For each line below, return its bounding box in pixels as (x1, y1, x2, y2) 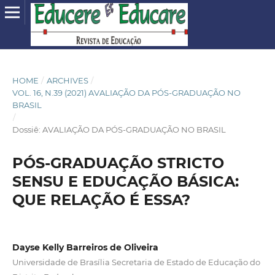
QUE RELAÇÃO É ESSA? (12, 190, 190, 209)
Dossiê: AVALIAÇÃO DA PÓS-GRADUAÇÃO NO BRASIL (12, 124, 226, 134)
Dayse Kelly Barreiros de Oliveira (12, 242, 158, 253)
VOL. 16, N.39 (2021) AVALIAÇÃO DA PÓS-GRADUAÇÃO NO (12, 87, 241, 98)
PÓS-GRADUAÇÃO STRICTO (12, 153, 224, 172)
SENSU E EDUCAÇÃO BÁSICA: (12, 172, 239, 190)
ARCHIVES (46, 75, 88, 85)
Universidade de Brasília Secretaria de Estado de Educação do (12, 257, 260, 267)
